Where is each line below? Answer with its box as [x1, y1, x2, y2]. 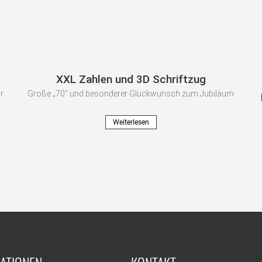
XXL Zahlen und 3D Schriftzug [56, 73, 206, 87]
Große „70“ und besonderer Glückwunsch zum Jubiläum [27, 89, 235, 99]
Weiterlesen [112, 118, 149, 127]
